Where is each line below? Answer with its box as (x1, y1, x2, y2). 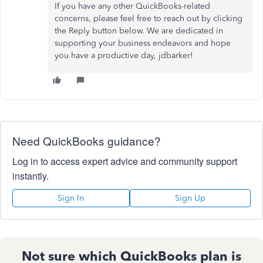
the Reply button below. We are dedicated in (55, 26, 223, 36)
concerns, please (55, 14, 120, 23)
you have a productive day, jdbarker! (55, 50, 193, 60)
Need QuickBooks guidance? (12, 133, 161, 149)
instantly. (12, 169, 49, 183)
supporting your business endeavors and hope (55, 38, 231, 48)
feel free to (120, 14, 161, 23)
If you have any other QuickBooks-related (55, 1, 210, 11)
